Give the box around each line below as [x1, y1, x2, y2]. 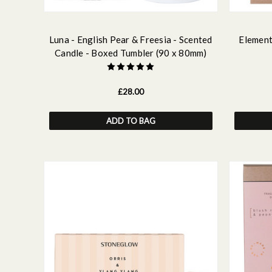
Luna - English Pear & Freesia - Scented [49, 33, 212, 45]
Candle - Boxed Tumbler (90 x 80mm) [55, 47, 207, 58]
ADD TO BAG [106, 115, 155, 126]
